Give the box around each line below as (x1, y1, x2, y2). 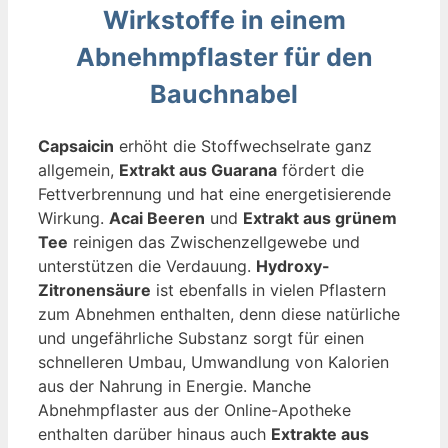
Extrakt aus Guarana (119, 159, 277, 180)
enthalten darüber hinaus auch (38, 423, 271, 444)
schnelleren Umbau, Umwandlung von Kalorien (38, 351, 389, 372)
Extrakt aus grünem (243, 207, 397, 228)
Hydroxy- (256, 255, 330, 276)
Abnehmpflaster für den (75, 42, 373, 73)
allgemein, (38, 159, 119, 180)
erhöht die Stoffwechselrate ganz (114, 135, 372, 156)
